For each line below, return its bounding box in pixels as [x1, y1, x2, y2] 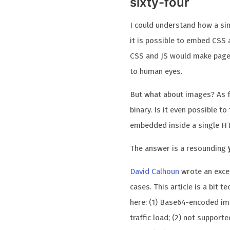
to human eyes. [130, 66, 183, 76]
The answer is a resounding [130, 144, 228, 154]
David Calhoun [130, 167, 180, 177]
